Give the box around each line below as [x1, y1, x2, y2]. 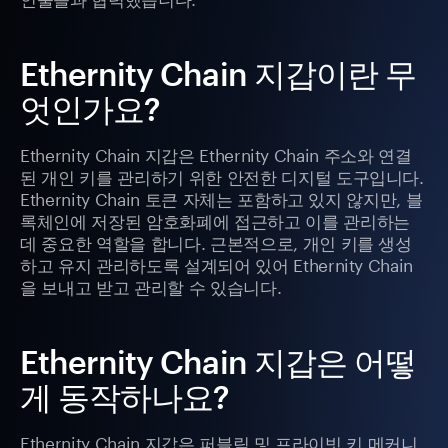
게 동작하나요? [20, 378, 230, 416]
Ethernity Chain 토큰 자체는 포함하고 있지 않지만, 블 [20, 184, 423, 211]
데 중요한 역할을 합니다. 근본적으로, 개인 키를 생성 [20, 228, 412, 255]
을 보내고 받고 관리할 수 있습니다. [20, 272, 282, 299]
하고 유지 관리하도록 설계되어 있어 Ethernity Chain [20, 250, 414, 277]
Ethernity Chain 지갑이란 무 [20, 55, 416, 93]
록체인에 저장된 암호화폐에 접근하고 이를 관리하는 [20, 206, 410, 233]
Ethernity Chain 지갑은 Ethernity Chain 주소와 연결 [20, 140, 412, 167]
